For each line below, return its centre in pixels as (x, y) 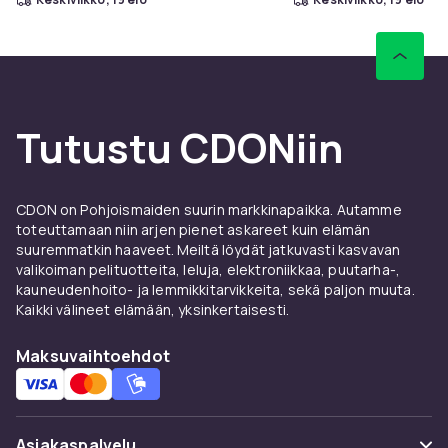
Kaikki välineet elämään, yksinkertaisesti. (153, 309)
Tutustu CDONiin (179, 147)
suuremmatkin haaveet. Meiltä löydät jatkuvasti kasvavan (208, 249)
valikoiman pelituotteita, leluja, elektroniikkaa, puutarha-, (208, 269)
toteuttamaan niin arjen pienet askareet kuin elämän (193, 229)
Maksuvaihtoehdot (93, 355)
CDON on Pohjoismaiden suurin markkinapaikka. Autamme (209, 209)
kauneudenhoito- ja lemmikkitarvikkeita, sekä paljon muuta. (215, 289)
